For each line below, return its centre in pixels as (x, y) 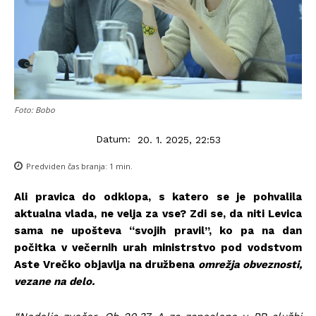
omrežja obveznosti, (250, 265)
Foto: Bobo (35, 110)
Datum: (113, 139)
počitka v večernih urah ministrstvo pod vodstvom (158, 248)
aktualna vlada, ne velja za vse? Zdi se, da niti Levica (158, 214)
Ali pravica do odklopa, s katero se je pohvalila (158, 197)
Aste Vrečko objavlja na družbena (106, 265)
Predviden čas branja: (68, 166)
